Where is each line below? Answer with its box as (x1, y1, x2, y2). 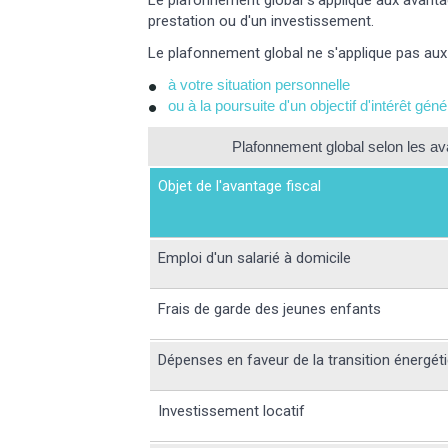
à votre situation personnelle (168, 76, 351, 94)
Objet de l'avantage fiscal (158, 177, 322, 196)
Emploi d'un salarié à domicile (158, 249, 352, 268)
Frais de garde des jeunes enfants (158, 300, 382, 319)
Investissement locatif (158, 402, 306, 421)
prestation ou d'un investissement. (148, 12, 375, 31)
